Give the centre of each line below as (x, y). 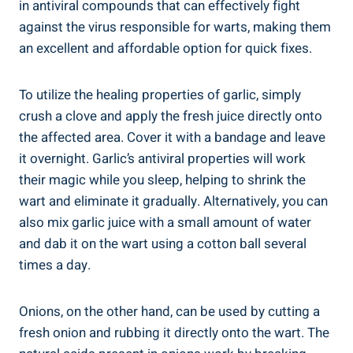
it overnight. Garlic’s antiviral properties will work (162, 158)
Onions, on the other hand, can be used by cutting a (169, 311)
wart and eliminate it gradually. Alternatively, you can (173, 201)
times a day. (55, 265)
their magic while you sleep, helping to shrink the (162, 180)
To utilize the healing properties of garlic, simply (160, 95)
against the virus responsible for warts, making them (175, 27)
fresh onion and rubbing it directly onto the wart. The (174, 333)
